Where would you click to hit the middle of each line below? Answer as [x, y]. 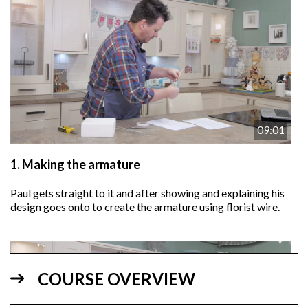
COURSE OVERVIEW [117, 279]
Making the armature [81, 165]
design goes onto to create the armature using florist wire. [145, 207]
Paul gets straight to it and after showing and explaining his [147, 193]
